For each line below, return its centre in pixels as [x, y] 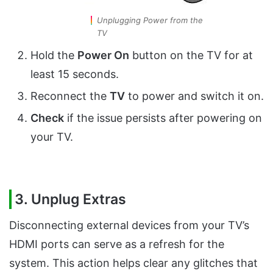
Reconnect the [70, 96]
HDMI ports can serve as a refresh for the [117, 244]
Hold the [54, 55]
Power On [103, 55]
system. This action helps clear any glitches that [133, 263]
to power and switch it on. [194, 96]
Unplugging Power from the [150, 20]
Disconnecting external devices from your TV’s [129, 225]
